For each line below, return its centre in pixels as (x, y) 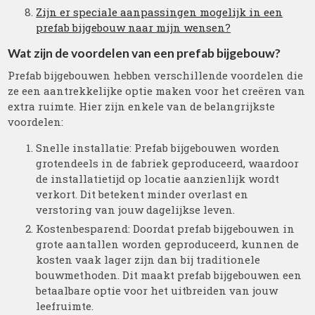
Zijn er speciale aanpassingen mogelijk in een (160, 12)
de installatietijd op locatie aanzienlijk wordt (158, 179)
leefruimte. (65, 306)
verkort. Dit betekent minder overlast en (142, 194)
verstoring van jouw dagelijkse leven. (136, 210)
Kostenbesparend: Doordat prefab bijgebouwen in (166, 229)
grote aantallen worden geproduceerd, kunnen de (168, 244)
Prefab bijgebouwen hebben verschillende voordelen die (156, 75)
